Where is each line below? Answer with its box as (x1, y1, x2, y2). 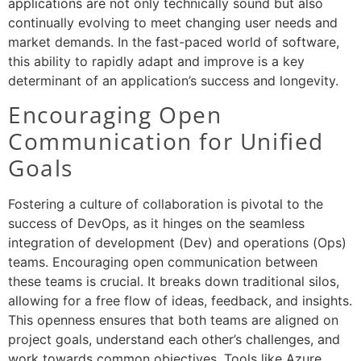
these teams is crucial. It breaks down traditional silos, (8, 273, 339, 290)
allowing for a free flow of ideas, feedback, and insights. (8, 293, 352, 309)
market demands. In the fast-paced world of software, (8, 33, 339, 50)
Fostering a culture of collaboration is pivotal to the (8, 196, 323, 213)
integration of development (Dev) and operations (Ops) (8, 234, 346, 251)
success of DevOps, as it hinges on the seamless (8, 215, 305, 232)
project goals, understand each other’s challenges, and (8, 331, 340, 348)
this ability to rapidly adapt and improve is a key (8, 52, 305, 69)
